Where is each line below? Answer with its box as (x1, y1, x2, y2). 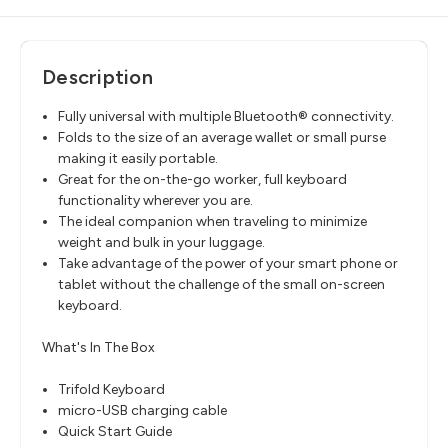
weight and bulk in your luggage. (58, 234, 266, 252)
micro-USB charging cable (58, 402, 228, 420)
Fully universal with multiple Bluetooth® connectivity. (58, 108, 395, 126)
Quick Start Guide (58, 423, 173, 441)
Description (42, 65, 153, 90)
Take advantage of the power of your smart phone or (58, 255, 399, 273)
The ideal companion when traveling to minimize (58, 213, 368, 231)
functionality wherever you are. (58, 192, 254, 210)
